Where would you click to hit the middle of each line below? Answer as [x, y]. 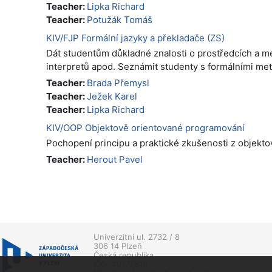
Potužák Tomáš [120, 20]
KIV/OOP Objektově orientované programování [145, 128]
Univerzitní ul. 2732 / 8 [137, 237]
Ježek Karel [112, 96]
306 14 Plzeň [118, 246]
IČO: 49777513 [121, 264]
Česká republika [124, 255]
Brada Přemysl [118, 83]
